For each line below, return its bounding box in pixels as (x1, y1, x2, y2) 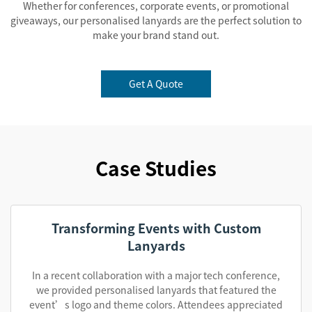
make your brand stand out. (93, 28, 219, 42)
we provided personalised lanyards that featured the (36, 283, 276, 297)
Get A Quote (129, 77, 183, 91)
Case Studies (95, 154, 217, 182)
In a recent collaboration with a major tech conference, (32, 268, 280, 282)
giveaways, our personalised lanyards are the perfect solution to (10, 13, 302, 27)
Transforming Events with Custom (51, 219, 261, 237)
